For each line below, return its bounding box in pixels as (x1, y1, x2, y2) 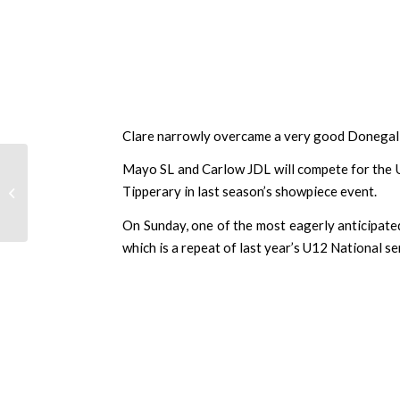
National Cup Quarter (31, 177, 144, 192)
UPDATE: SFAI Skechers (31, 158, 154, 173)
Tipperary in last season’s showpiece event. (122, 183, 377, 200)
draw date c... (31, 214, 101, 229)
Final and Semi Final (31, 196, 132, 211)
